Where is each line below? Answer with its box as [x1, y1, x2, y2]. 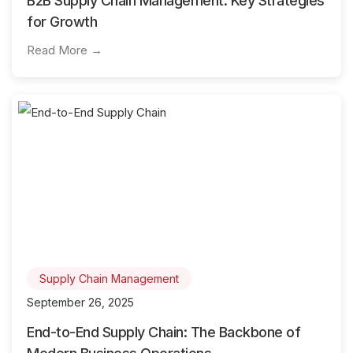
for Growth [27, 13, 97, 31]
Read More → [27, 43, 102, 58]
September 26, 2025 [27, 295, 134, 310]
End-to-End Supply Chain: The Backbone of [27, 323, 300, 340]
